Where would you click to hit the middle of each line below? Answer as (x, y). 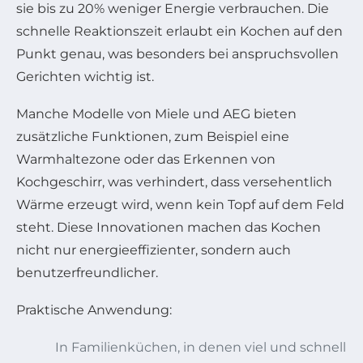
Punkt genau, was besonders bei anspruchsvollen (177, 54)
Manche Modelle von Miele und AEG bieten (156, 114)
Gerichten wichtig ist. (85, 77)
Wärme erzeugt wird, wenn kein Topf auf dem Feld (180, 205)
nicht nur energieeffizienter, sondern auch (154, 250)
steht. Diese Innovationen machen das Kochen (169, 228)
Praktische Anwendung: (94, 310)
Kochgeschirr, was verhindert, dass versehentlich (174, 182)
